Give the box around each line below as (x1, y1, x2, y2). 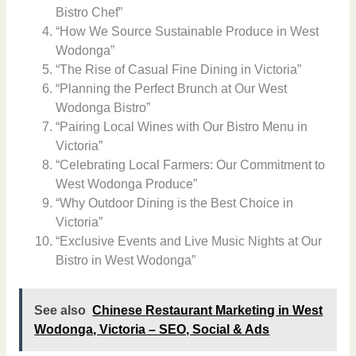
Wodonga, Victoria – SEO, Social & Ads (34, 322, 270, 336)
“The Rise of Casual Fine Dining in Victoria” (56, 63, 302, 77)
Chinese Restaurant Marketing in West (92, 303, 323, 317)
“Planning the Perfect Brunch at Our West (56, 82, 288, 96)
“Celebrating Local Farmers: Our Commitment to (56, 158, 326, 172)
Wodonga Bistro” (56, 101, 151, 115)
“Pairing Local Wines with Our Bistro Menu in (56, 120, 308, 134)
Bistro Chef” (56, 6, 123, 20)
